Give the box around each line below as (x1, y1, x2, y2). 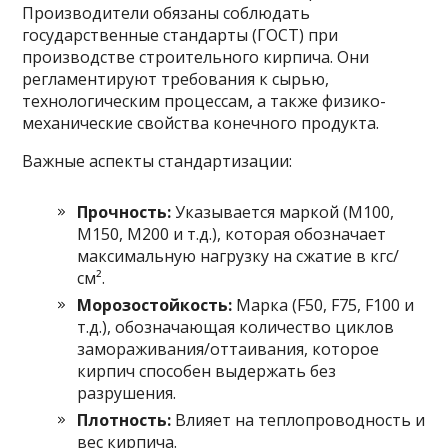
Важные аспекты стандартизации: (22, 149, 293, 172)
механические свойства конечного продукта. (22, 111, 380, 134)
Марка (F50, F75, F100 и (232, 293, 415, 316)
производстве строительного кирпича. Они (22, 45, 370, 68)
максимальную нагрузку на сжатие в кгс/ (77, 244, 400, 267)
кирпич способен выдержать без (77, 359, 337, 382)
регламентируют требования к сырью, (22, 67, 330, 90)
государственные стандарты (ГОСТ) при (22, 23, 339, 46)
